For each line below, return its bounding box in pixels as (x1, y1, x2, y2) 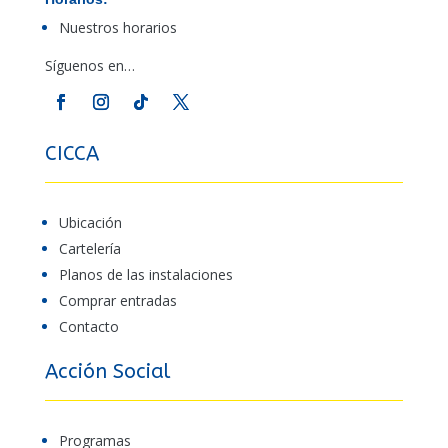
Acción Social (44, 359, 170, 383)
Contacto (58, 316, 119, 336)
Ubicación (58, 212, 122, 232)
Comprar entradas (58, 290, 177, 310)
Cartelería (58, 238, 121, 258)
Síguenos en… (44, 55, 135, 75)
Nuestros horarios (58, 17, 177, 37)
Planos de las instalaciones (58, 264, 233, 284)
